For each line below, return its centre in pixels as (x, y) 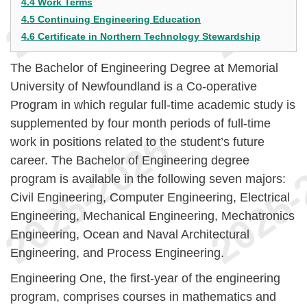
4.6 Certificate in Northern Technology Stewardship (141, 36)
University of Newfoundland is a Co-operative (134, 86)
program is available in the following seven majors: (148, 179)
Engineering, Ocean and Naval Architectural (130, 234)
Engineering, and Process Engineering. (117, 253)
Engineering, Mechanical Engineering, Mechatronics (152, 216)
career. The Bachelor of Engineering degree (130, 160)
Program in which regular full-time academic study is (153, 105)
